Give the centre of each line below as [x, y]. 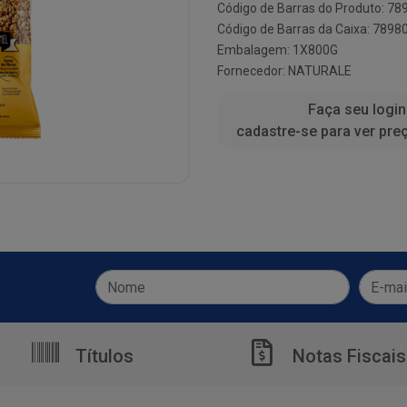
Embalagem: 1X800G [278, 50]
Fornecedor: [253, 71]
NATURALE [320, 71]
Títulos [102, 356]
